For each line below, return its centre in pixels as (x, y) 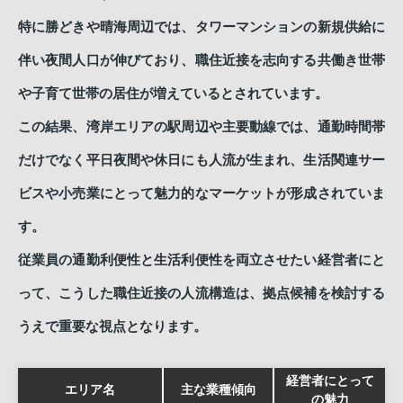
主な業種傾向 (218, 390)
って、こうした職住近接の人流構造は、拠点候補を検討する (201, 293)
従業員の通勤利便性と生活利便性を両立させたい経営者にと (201, 260)
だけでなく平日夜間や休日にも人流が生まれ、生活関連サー (201, 160)
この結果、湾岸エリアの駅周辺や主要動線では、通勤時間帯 (201, 126)
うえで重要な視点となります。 (112, 326)
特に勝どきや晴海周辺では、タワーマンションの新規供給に (201, 27)
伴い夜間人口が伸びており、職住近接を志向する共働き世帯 (201, 60)
